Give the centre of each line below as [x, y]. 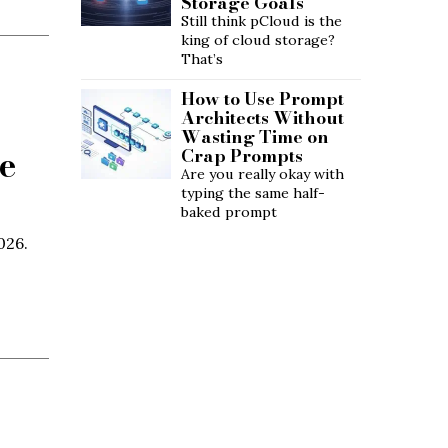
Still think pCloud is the [261, 20]
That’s [202, 58]
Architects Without [262, 117]
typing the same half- [253, 192]
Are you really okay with [262, 173]
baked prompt [229, 211]
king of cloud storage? [258, 39]
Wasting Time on [255, 136]
